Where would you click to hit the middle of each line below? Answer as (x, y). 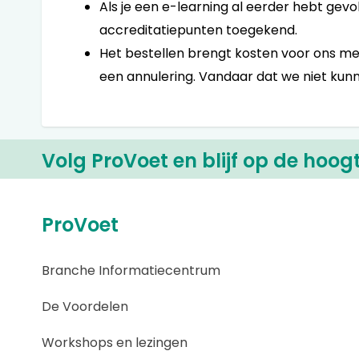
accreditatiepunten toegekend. (198, 30)
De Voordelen (85, 307)
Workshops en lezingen (115, 343)
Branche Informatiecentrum (131, 270)
